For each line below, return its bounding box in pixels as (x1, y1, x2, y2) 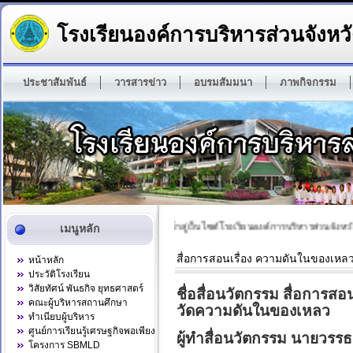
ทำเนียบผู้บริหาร (28, 311, 95, 322)
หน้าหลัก (28, 255, 64, 266)
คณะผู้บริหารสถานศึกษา (28, 297, 128, 308)
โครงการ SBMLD (28, 340, 100, 351)
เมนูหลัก (60, 222, 100, 235)
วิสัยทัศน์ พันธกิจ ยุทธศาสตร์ (28, 283, 143, 294)
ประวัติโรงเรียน (28, 269, 90, 280)
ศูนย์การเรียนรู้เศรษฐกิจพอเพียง (28, 325, 155, 336)
